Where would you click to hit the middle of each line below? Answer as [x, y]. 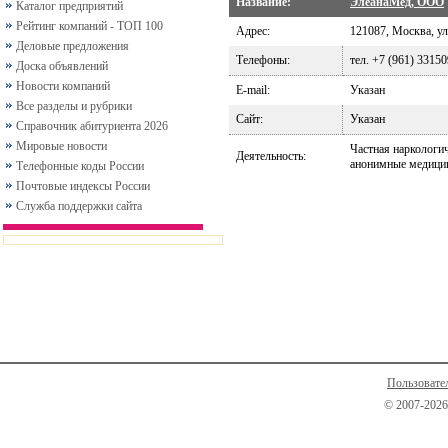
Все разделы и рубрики [74, 106]
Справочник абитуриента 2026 [92, 126]
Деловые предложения [72, 46]
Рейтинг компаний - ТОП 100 [89, 26]
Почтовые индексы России [83, 186]
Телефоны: [263, 60]
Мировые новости [61, 146]
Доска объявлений [62, 66]
